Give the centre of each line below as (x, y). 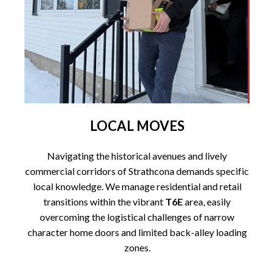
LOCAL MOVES (137, 126)
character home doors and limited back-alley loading (137, 232)
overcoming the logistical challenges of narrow (137, 217)
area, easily (207, 202)
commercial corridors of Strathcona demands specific (137, 171)
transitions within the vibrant (104, 202)
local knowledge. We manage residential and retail (137, 187)
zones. (137, 248)
